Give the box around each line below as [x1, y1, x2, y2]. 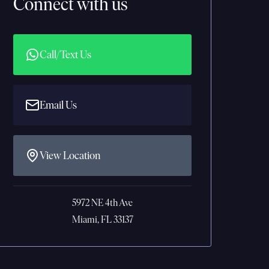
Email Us [40, 98, 77, 112]
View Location [40, 149, 101, 162]
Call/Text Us [40, 48, 92, 61]
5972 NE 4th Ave [72, 197, 133, 208]
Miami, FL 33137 [71, 214, 133, 225]
